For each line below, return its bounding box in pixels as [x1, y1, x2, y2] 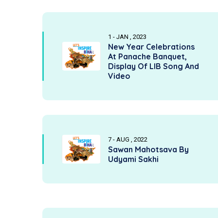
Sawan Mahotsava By [108, 145, 189, 154]
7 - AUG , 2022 [108, 136, 147, 143]
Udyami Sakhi [108, 154, 159, 164]
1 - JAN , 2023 [108, 33, 146, 40]
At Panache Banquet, [108, 52, 187, 61]
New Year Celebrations [108, 42, 195, 52]
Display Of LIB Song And [108, 61, 199, 71]
